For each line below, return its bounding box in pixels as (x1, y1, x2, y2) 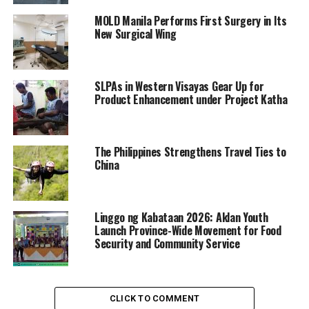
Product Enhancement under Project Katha (94, 91, 288, 108)
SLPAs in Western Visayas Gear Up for (94, 78, 264, 95)
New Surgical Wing (94, 26, 177, 43)
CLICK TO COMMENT (109, 293, 200, 304)
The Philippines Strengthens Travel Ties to (94, 143, 286, 161)
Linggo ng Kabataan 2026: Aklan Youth (94, 209, 268, 226)
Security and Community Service (94, 235, 240, 252)
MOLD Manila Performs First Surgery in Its (94, 12, 287, 30)
